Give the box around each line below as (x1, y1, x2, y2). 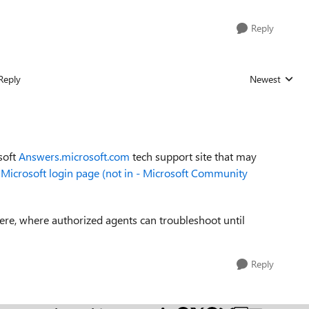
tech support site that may (130, 149, 257, 163)
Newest (249, 72, 281, 86)
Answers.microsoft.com (19, 149, 130, 163)
